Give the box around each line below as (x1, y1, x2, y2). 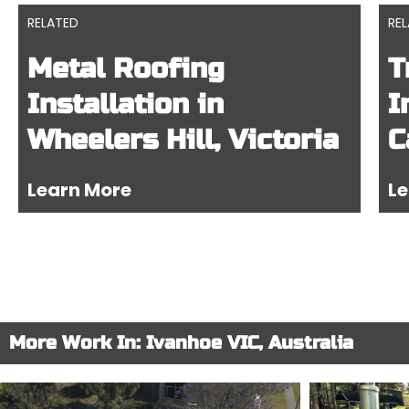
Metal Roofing (27, 52, 225, 85)
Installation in (27, 88, 224, 121)
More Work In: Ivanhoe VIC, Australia (9, 331, 353, 354)
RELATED (27, 14, 79, 32)
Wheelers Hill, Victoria (27, 123, 339, 156)
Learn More (27, 177, 131, 203)
